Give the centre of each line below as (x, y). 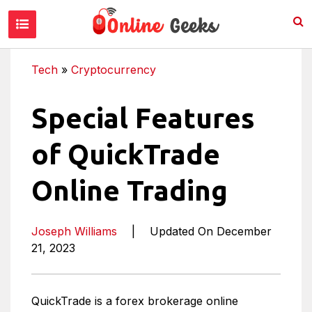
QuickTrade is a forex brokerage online (135, 301)
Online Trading (130, 190)
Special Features (143, 118)
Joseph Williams (74, 231)
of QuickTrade (126, 154)
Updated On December (211, 231)
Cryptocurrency (114, 70)
